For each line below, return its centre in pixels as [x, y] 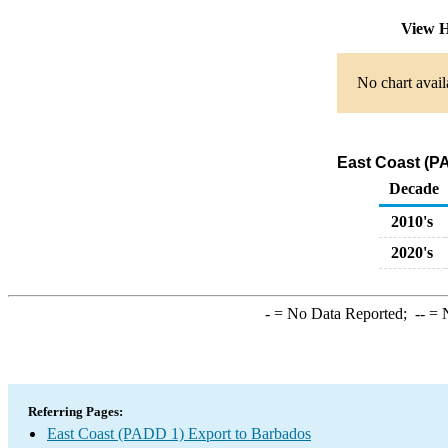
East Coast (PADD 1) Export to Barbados [179, 433]
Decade [414, 188]
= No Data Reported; [342, 313]
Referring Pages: [75, 411]
